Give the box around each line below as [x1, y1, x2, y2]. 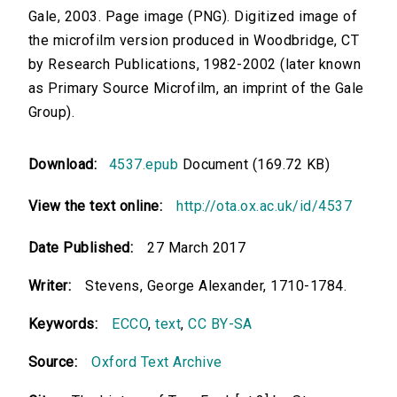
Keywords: [28, 315, 98, 333]
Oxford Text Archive [91, 354, 222, 371]
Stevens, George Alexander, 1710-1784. [85, 277, 347, 295]
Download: [28, 156, 105, 174]
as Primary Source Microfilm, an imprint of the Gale [28, 80, 364, 97]
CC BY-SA [188, 315, 253, 333]
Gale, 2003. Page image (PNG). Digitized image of [28, 8, 358, 26]
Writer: [28, 277, 72, 295]
